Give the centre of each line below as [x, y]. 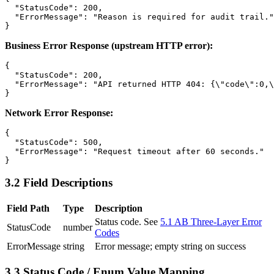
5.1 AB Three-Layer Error [211, 222]
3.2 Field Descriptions [59, 183]
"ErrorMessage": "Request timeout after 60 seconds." [135, 151]
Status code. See [128, 222]
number [78, 228]
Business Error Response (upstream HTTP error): [109, 45]
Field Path [28, 209]
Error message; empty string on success [170, 246]
